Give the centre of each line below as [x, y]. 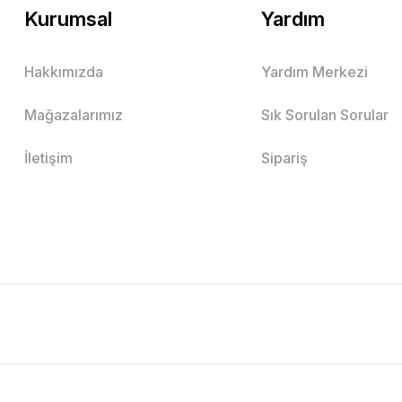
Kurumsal [68, 18]
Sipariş [285, 157]
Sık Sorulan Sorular [325, 114]
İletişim [48, 157]
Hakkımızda [64, 71]
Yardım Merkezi [315, 71]
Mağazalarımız [74, 114]
